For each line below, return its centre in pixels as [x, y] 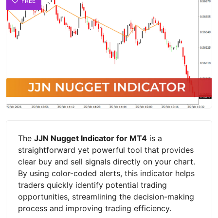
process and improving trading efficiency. [95, 208]
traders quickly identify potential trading [92, 185]
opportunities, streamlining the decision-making [106, 196]
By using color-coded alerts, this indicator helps [106, 173]
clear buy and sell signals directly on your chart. [107, 161]
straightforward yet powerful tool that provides [106, 150]
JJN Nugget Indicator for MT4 [91, 138]
